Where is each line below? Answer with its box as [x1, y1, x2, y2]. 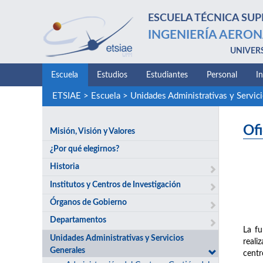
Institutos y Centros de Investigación [50, 180, 181, 189]
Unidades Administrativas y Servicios [50, 234, 184, 242]
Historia [50, 163, 80, 171]
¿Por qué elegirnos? [50, 144, 120, 153]
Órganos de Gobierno [50, 198, 127, 207]
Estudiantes [146, 71, 188, 79]
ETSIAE [52, 92, 81, 101]
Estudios [97, 71, 127, 79]
